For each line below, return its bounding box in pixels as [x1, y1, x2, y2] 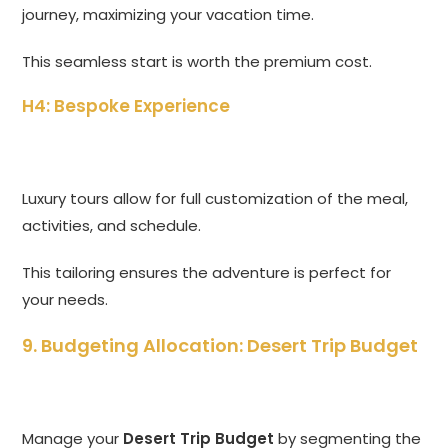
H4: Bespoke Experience [22, 94, 231, 119]
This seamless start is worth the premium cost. [22, 51, 373, 73]
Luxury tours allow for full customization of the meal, [22, 188, 409, 210]
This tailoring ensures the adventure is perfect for [22, 262, 392, 284]
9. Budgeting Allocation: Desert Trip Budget [22, 333, 419, 359]
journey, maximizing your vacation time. [22, 4, 315, 26]
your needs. [22, 289, 109, 311]
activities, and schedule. [22, 215, 202, 237]
